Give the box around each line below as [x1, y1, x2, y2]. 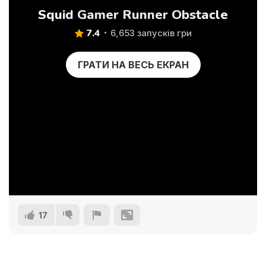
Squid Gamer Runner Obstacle [38, 6, 228, 24]
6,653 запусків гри [110, 27, 192, 39]
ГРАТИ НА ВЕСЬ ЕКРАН [77, 59, 189, 71]
